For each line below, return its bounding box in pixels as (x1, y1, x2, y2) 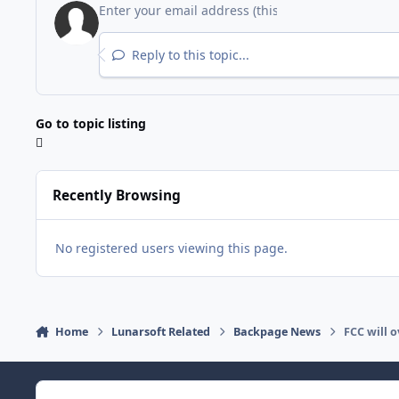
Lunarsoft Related (111, 323, 211, 339)
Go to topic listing (36, 115, 146, 133)
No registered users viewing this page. (55, 239, 288, 256)
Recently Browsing (53, 185, 182, 205)
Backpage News (233, 323, 322, 339)
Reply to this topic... (127, 45, 249, 63)
